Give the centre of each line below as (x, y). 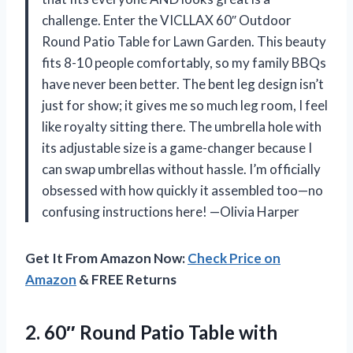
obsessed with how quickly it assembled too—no (182, 190)
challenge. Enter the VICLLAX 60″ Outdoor (167, 20)
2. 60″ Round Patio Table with (151, 332)
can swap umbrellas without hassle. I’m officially (181, 169)
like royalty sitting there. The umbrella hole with (182, 126)
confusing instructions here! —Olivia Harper (171, 211)
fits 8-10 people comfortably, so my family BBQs (184, 62)
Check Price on (234, 258)
